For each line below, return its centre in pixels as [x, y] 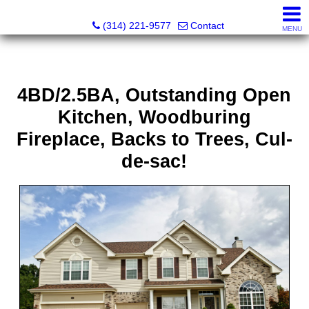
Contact [207, 26]
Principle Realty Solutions [158, 11]
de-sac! [154, 161]
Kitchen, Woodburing [154, 117]
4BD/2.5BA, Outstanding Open [154, 95]
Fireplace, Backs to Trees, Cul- [154, 139]
